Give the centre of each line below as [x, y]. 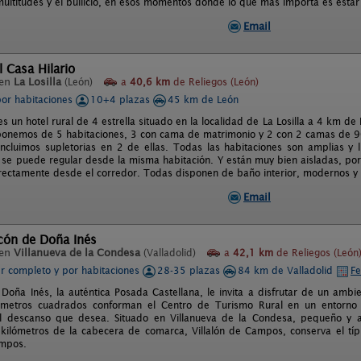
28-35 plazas [190, 270]
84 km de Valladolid [287, 270]
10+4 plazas [122, 100]
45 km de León [203, 100]
